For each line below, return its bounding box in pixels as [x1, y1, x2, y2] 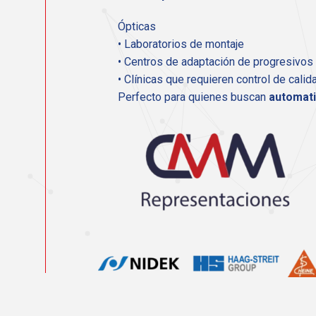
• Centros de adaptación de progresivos [118, 55, 313, 69]
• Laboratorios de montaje [118, 37, 244, 51]
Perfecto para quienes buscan [118, 90, 269, 104]
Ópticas [118, 20, 156, 34]
